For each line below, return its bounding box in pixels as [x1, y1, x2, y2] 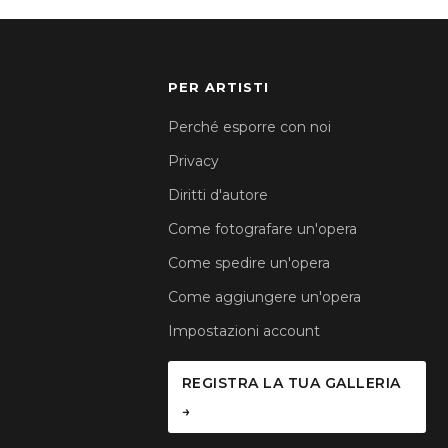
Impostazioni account [167, 322, 320, 341]
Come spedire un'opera [167, 254, 330, 273]
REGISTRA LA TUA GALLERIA [181, 374, 401, 393]
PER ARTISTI [167, 79, 269, 96]
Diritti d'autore [167, 186, 268, 205]
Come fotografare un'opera [167, 220, 357, 239]
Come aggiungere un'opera [167, 288, 361, 307]
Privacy [167, 152, 219, 171]
